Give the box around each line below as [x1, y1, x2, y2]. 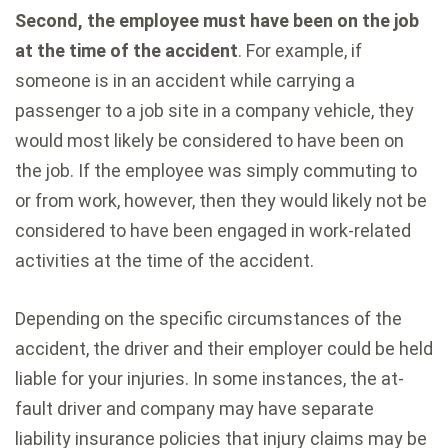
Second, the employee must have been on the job [15, 10, 419, 32]
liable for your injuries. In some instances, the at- [15, 368, 404, 390]
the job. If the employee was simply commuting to [15, 160, 417, 182]
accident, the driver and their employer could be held [15, 338, 433, 360]
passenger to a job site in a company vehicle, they [15, 100, 414, 122]
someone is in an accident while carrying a [15, 70, 355, 92]
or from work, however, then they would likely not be [15, 190, 427, 212]
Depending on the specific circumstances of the [15, 308, 402, 330]
